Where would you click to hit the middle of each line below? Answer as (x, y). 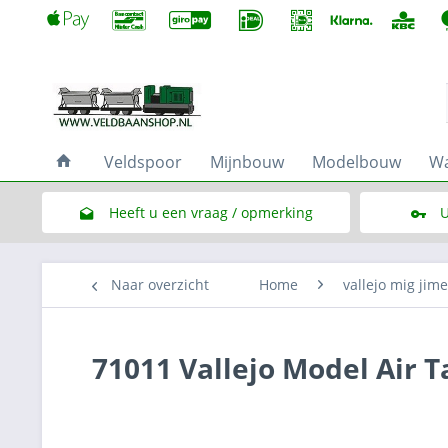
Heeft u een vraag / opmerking (210, 212)
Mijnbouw (247, 162)
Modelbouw (356, 162)
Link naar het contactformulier (210, 253)
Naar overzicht (160, 284)
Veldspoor (143, 162)
